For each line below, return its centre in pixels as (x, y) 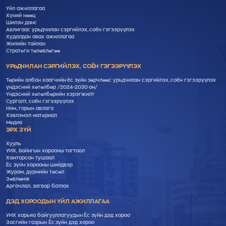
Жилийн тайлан (26, 44)
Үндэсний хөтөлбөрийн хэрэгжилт (50, 94)
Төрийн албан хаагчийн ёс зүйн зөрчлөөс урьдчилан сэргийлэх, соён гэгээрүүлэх (111, 80)
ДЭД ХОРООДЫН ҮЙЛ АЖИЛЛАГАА (58, 202)
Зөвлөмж (18, 179)
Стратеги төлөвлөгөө (33, 51)
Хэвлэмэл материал (32, 116)
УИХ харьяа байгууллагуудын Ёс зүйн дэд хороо (68, 215)
